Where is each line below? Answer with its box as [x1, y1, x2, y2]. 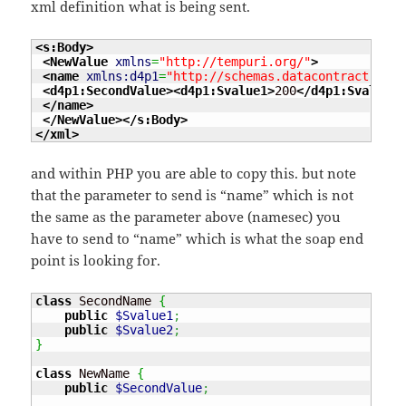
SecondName [72, 294, 159, 309]
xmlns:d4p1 [86, 68, 159, 83]
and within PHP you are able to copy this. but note [31, 164, 357, 183]
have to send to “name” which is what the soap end [31, 229, 364, 248]
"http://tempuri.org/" [159, 53, 312, 69]
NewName [72, 366, 138, 382]
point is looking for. [31, 251, 161, 270]
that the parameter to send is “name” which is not [31, 186, 354, 205]
